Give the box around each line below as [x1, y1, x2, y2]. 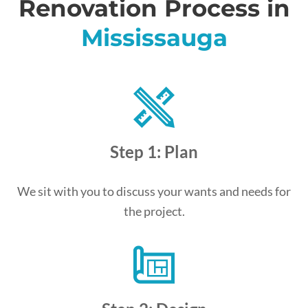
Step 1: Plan [110, 141, 198, 162]
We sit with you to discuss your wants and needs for [17, 183, 291, 199]
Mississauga [80, 23, 228, 52]
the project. [123, 203, 185, 219]
